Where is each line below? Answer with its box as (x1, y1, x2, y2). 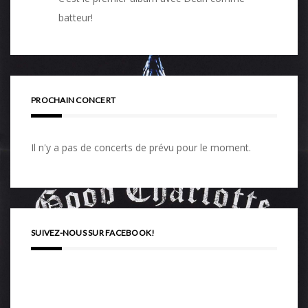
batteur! (58, 11, 93, 25)
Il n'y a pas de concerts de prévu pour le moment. (31, 141, 251, 155)
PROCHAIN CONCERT (31, 95, 115, 106)
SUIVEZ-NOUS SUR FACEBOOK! (31, 228, 155, 239)
